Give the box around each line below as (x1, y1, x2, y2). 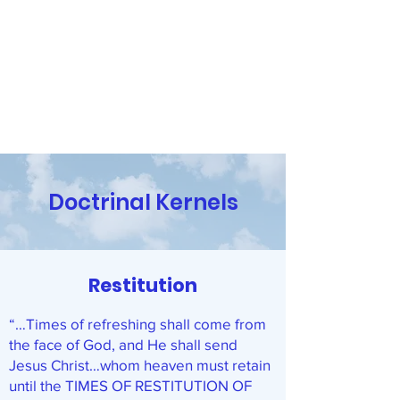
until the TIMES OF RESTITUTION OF (9, 377, 252, 394)
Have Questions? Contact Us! (46, 144, 239, 166)
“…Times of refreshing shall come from (9, 315, 266, 332)
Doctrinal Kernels (47, 187, 238, 217)
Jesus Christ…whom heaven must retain (9, 356, 271, 373)
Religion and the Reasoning (24, 78, 262, 106)
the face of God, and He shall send (9, 336, 237, 353)
